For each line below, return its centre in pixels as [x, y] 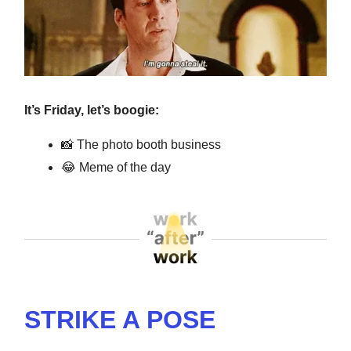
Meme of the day [123, 168]
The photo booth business [147, 145]
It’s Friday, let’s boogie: [92, 110]
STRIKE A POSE [120, 319]
